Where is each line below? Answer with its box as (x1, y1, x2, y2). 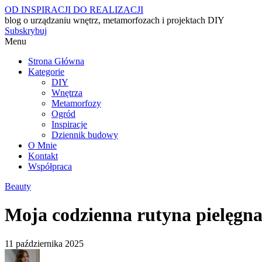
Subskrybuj (5, 26, 47, 36)
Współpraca (28, 161, 72, 171)
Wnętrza (51, 88, 82, 98)
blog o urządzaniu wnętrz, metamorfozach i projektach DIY (5, 15, 225, 25)
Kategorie (28, 67, 64, 77)
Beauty (5, 181, 31, 191)
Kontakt (28, 151, 58, 161)
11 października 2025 (5, 238, 84, 249)
